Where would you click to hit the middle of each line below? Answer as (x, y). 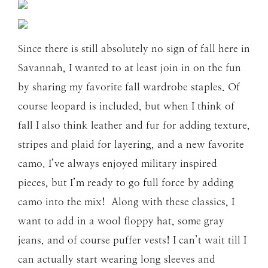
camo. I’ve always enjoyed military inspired (118, 163)
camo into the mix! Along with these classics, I (126, 202)
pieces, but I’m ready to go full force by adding (126, 182)
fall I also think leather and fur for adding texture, (134, 125)
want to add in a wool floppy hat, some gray (121, 221)
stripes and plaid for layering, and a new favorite (131, 144)
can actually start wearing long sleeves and (117, 259)
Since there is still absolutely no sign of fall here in (134, 48)
